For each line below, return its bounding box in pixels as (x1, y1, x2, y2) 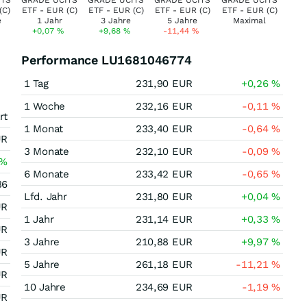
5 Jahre (24, 258, 60, 271)
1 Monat (24, 123, 63, 135)
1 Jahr (24, 213, 54, 225)
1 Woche (24, 100, 65, 112)
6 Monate (24, 168, 69, 180)
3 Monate (24, 145, 69, 158)
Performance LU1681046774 (21, 53, 192, 67)
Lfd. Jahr (24, 191, 67, 203)
